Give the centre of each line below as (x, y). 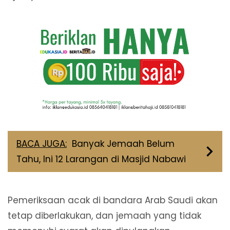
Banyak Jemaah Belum (123, 144)
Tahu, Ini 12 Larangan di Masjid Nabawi (101, 159)
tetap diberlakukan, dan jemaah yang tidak (104, 216)
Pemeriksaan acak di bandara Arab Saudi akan (113, 200)
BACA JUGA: (42, 144)
